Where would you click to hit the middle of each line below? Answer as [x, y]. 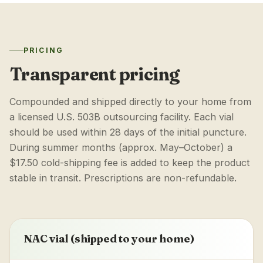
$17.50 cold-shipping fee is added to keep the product [130, 163]
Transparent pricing [95, 74]
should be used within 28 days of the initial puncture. [128, 132]
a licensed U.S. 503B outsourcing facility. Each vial [122, 117]
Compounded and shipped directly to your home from [130, 102]
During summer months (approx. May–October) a [121, 147]
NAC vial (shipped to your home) [109, 239]
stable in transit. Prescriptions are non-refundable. [123, 178]
